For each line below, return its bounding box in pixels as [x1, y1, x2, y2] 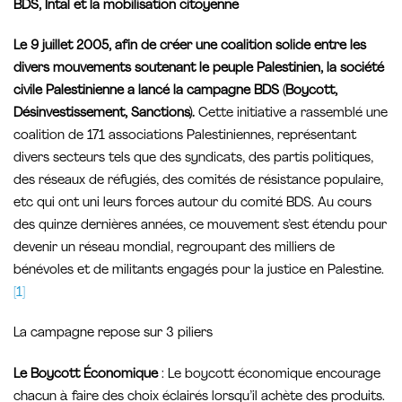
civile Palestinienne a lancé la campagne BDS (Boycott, [13, 84, 337, 99]
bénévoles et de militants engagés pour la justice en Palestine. [13, 264, 384, 278]
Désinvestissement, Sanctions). [13, 107, 198, 121]
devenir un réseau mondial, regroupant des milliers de [13, 241, 335, 256]
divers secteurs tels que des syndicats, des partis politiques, [13, 152, 373, 166]
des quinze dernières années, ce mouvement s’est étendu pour [13, 219, 387, 233]
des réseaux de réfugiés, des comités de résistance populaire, [13, 174, 383, 188]
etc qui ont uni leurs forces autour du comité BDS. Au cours [13, 197, 371, 211]
